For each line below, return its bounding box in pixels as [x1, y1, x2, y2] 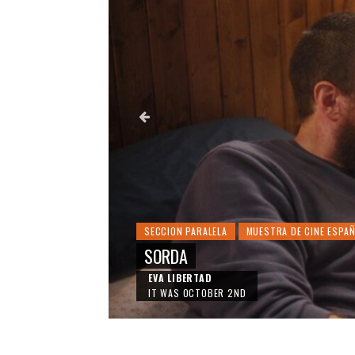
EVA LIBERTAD [148, 270, 212, 284]
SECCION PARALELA [144, 223, 227, 238]
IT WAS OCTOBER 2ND [148, 285, 246, 300]
